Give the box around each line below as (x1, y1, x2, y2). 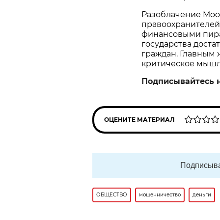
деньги (192, 192, 211, 198)
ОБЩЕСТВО (96, 192, 127, 198)
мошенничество (139, 192, 181, 198)
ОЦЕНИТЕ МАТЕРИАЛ (104, 116, 175, 124)
